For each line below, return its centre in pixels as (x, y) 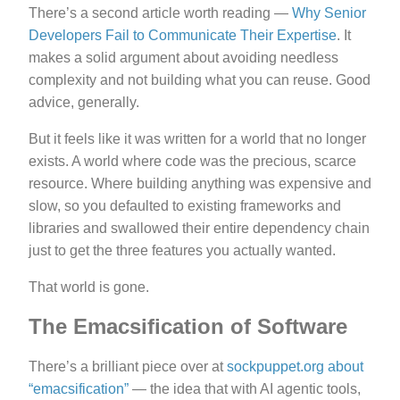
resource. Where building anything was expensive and (200, 183)
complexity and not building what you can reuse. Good (200, 79)
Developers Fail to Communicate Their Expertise (183, 35)
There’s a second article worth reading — (160, 12)
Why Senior (329, 12)
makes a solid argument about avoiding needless (183, 57)
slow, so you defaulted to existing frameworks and (185, 205)
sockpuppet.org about (295, 367)
